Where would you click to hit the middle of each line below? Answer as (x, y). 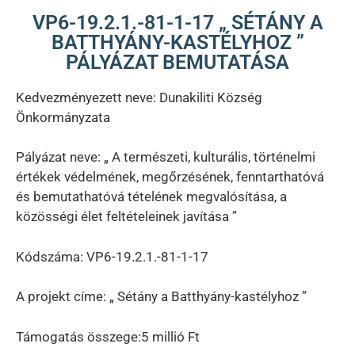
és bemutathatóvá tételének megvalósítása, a (151, 197)
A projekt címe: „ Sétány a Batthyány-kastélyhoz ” (161, 296)
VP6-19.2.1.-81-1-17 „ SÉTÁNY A (177, 22)
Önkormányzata (63, 117)
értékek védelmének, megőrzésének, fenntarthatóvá (170, 177)
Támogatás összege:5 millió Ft (108, 336)
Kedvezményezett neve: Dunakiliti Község (139, 97)
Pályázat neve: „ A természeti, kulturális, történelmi (166, 157)
